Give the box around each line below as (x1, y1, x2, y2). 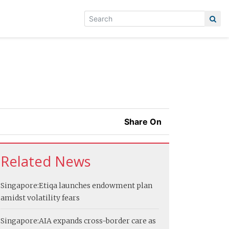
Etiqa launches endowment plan (39, 180, 152, 190)
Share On (124, 116, 162, 127)
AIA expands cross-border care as (39, 216, 156, 225)
